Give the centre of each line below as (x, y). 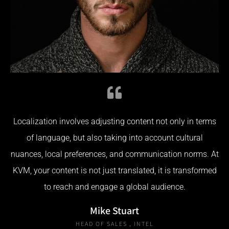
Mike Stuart (114, 210)
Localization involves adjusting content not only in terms (114, 121)
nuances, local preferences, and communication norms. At (114, 154)
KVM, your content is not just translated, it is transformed (114, 170)
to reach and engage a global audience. (114, 187)
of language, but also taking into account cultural (114, 138)
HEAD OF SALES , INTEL (114, 223)
